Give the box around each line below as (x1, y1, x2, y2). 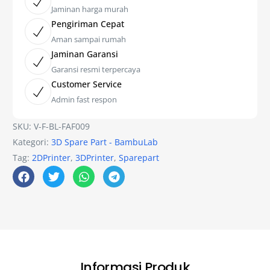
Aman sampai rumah (51, 34, 127, 45)
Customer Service (51, 78, 122, 90)
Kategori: (13, 136, 52, 148)
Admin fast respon (51, 94, 118, 105)
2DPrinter (32, 152, 71, 164)
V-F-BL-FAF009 (34, 121, 90, 133)
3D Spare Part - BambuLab (51, 136, 159, 148)
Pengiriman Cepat (51, 18, 125, 30)
